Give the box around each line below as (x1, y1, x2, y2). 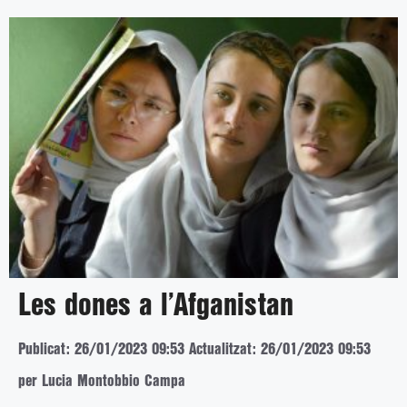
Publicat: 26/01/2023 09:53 (18, 342, 184, 356)
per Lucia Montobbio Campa (18, 373, 185, 388)
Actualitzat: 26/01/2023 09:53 (189, 342, 371, 356)
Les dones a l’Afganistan (18, 292, 293, 320)
